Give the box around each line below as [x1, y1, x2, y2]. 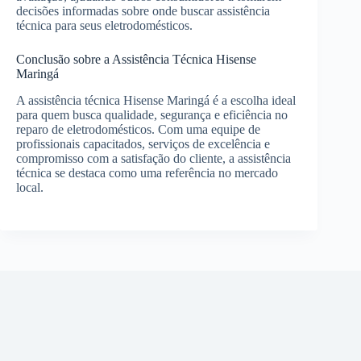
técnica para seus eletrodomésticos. [16, 19, 193, 33]
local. [16, 180, 44, 194]
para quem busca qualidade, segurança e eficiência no [16, 107, 288, 122]
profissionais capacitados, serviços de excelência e [16, 136, 270, 151]
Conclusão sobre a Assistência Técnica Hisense [16, 52, 256, 67]
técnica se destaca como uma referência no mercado [16, 165, 278, 180]
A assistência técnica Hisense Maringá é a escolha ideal [16, 93, 296, 107]
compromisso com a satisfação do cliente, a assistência [16, 151, 291, 165]
